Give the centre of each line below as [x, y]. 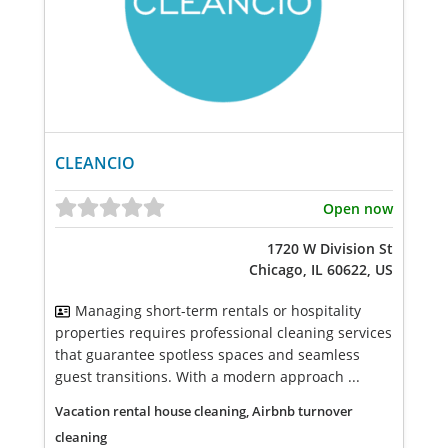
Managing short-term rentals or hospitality [218, 310]
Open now [358, 208]
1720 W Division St [330, 248]
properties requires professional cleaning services [223, 332]
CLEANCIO [95, 162]
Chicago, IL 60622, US [321, 269]
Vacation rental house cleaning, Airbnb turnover [204, 411]
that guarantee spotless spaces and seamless [207, 354]
